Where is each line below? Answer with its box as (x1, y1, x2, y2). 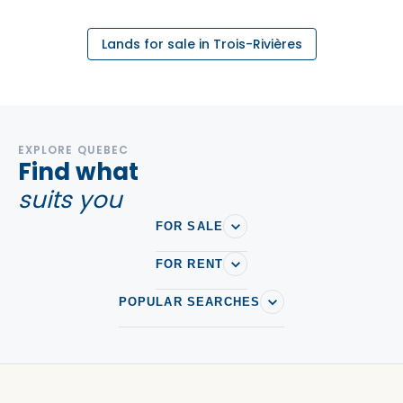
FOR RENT (155, 257, 224, 271)
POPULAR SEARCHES (118, 295, 261, 309)
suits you (18, 184, 122, 216)
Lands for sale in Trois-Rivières (101, 35, 302, 53)
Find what (18, 156, 139, 188)
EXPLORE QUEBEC (18, 142, 130, 157)
